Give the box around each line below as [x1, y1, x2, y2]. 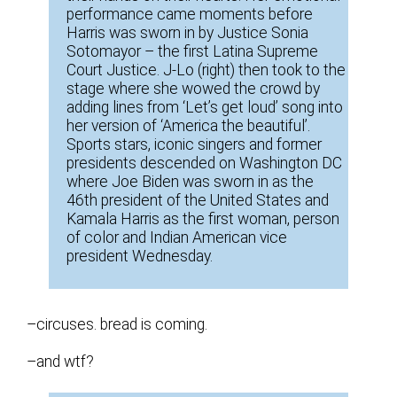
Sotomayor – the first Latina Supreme [66, 43, 319, 61]
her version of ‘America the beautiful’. [66, 117, 311, 136]
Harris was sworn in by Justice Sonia [66, 24, 309, 43]
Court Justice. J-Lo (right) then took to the [66, 61, 346, 80]
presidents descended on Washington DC [66, 154, 343, 173]
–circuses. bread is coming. [27, 315, 208, 334]
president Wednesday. [66, 247, 214, 266]
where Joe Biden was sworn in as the [66, 173, 315, 191]
